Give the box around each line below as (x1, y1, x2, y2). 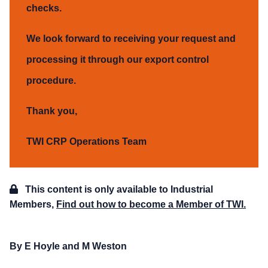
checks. (26, 3, 62, 14)
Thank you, (26, 106, 77, 117)
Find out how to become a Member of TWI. (56, 199, 246, 210)
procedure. (26, 75, 76, 86)
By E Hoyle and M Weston (10, 241, 127, 252)
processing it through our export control (26, 54, 209, 65)
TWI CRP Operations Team (26, 136, 147, 147)
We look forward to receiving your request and (26, 33, 236, 44)
